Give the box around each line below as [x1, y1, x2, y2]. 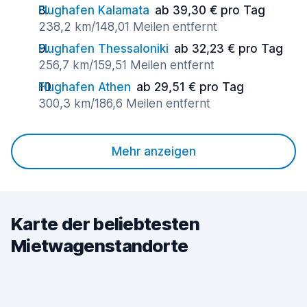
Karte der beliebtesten [11, 213, 200, 234]
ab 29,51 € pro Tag [136, 80, 244, 94]
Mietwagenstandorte [11, 235, 188, 256]
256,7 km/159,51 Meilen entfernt [38, 58, 214, 72]
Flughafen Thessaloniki [38, 42, 169, 56]
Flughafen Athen [38, 80, 131, 94]
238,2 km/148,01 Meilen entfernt [38, 20, 217, 34]
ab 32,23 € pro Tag [174, 42, 283, 56]
